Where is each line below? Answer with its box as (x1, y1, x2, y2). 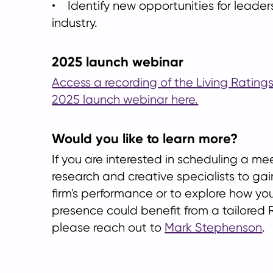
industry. (52, 16, 98, 30)
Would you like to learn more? (52, 130, 238, 147)
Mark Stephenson (165, 221, 263, 235)
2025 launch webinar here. (52, 93, 199, 107)
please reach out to (52, 221, 165, 235)
